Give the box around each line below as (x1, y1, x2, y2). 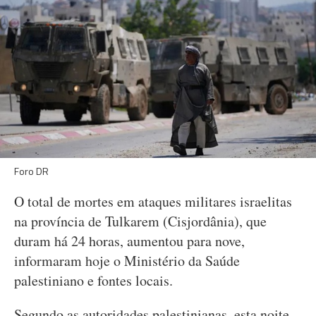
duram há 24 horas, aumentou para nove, (14, 231, 245, 250)
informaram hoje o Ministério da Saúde (14, 251, 240, 270)
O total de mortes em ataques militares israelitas (14, 192, 292, 211)
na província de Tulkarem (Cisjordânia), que (14, 212, 267, 231)
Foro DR (14, 164, 49, 178)
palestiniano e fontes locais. (14, 271, 173, 290)
